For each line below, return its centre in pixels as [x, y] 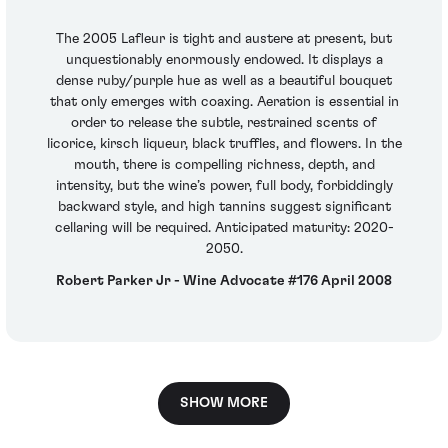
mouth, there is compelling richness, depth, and [224, 165]
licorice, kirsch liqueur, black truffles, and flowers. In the [224, 144]
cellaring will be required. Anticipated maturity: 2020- [224, 228]
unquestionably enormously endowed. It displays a [224, 60]
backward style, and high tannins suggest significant [224, 207]
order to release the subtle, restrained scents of [224, 123]
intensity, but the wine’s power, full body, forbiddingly [224, 186]
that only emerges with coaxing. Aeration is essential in [224, 102]
